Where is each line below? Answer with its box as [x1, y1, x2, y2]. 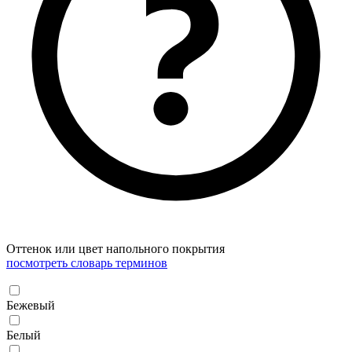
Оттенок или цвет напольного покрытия [6, 241, 225, 255]
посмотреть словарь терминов [6, 255, 167, 269]
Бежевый [6, 298, 55, 312]
